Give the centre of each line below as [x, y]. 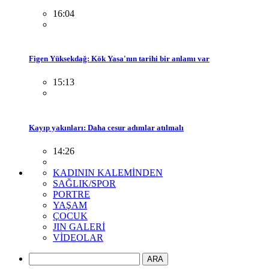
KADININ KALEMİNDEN [108, 172]
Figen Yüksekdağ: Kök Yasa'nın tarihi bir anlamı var [119, 59]
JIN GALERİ [79, 226]
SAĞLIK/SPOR [84, 183]
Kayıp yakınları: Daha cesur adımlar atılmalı [106, 127]
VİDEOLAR [78, 237]
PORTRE [71, 194]
